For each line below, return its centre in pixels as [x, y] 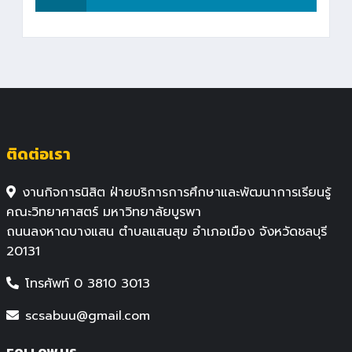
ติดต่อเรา [38, 154]
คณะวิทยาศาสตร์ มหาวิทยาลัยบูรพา [104, 213]
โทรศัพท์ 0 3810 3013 [88, 284]
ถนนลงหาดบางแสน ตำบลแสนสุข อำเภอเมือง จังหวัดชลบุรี [167, 232]
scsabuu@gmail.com [88, 316]
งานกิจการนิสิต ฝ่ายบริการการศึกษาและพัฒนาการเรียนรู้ [176, 193]
